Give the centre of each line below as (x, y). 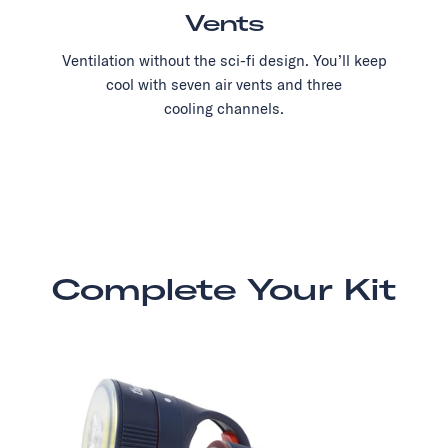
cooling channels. (224, 109)
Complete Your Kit (224, 289)
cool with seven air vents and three (224, 85)
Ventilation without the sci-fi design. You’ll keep (224, 61)
